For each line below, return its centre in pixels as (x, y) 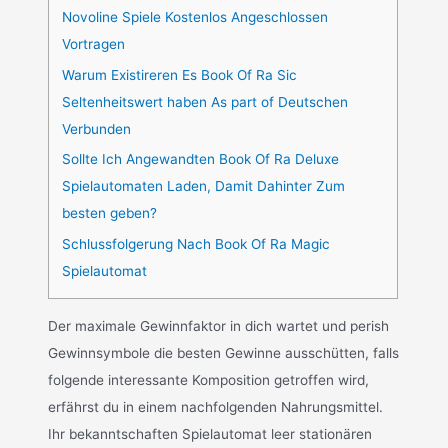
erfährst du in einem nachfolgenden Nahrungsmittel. (216, 406)
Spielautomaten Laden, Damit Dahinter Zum (204, 186)
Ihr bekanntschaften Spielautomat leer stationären (210, 433)
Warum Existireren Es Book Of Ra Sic (180, 74)
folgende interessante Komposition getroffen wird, (209, 379)
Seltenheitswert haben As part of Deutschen (205, 101)
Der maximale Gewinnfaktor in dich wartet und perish (219, 325)
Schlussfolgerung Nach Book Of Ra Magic (196, 243)
